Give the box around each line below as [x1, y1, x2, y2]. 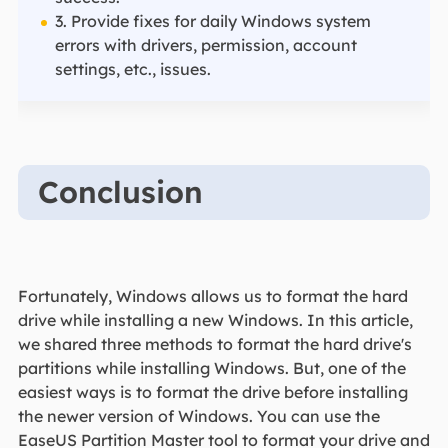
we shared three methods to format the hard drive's [17, 333, 412, 354]
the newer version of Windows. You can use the [17, 405, 380, 426]
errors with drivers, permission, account [54, 34, 357, 55]
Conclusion [37, 172, 203, 211]
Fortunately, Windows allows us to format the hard [17, 285, 408, 306]
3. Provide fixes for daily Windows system [54, 10, 371, 31]
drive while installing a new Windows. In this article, [17, 309, 413, 330]
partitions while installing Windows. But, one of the [17, 357, 406, 378]
